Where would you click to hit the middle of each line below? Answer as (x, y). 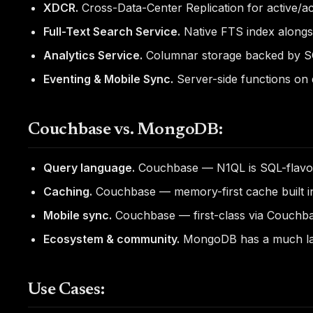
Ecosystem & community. (112, 239)
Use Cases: (66, 290)
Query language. (89, 167)
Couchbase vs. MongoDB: (125, 131)
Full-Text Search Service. (112, 32)
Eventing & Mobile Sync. (109, 79)
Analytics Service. (93, 56)
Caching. (68, 191)
